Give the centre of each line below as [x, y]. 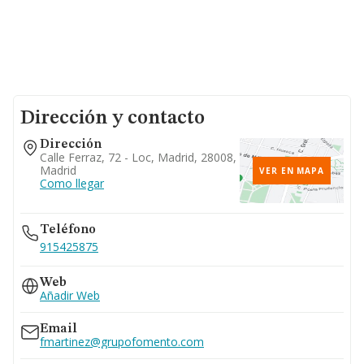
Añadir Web [70, 295]
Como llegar [72, 183]
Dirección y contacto [113, 119]
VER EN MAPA [292, 171]
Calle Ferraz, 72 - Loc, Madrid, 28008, [138, 157]
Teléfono [68, 230]
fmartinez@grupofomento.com [122, 342]
